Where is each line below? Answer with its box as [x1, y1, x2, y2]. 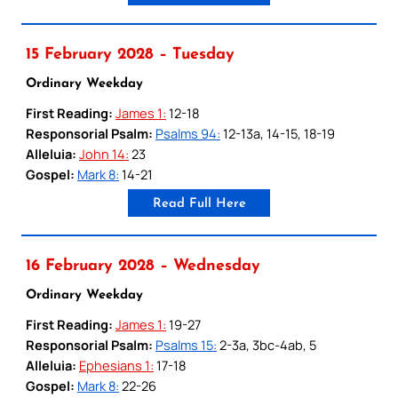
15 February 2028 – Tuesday [26, 46, 235, 62]
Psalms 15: [155, 335, 217, 354]
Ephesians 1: [79, 355, 154, 374]
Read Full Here [152, 196, 246, 211]
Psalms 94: [155, 123, 220, 142]
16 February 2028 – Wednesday [26, 258, 260, 274]
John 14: [79, 144, 129, 163]
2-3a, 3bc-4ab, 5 [217, 335, 316, 354]
